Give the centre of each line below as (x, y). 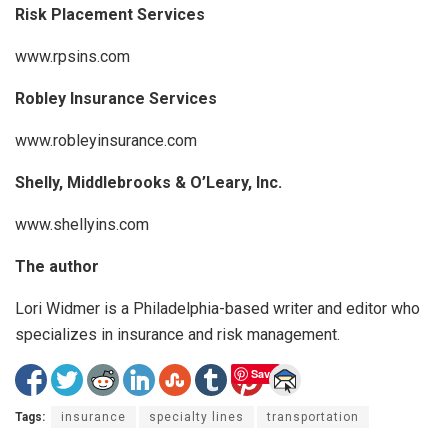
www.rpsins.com (72, 57)
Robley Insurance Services (116, 99)
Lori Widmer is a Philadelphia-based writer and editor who (217, 309)
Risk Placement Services (110, 15)
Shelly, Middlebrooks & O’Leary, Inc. (148, 183)
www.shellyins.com (82, 225)
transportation (313, 417)
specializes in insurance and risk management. (177, 335)
